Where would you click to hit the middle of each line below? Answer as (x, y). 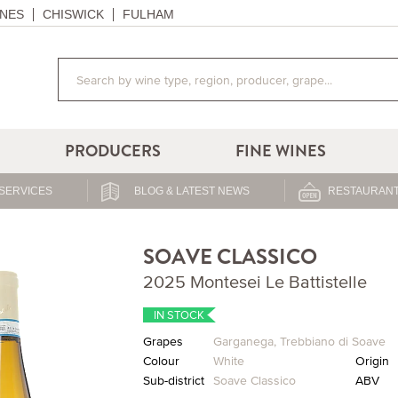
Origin (372, 361)
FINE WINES (281, 151)
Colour (161, 361)
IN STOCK (179, 314)
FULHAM (148, 14)
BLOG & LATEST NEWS (191, 191)
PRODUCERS (113, 151)
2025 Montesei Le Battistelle (255, 281)
